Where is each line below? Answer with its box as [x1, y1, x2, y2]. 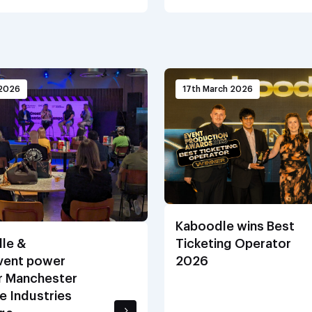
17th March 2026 [182, 85, 253, 93]
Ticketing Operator [175, 237, 291, 250]
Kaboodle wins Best [175, 219, 295, 233]
